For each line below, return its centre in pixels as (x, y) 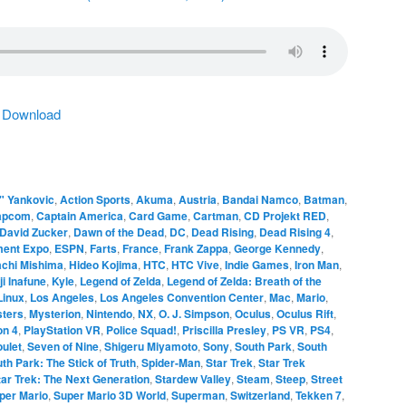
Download (31, 113)
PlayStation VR (62, 329)
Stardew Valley (193, 378)
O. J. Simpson (194, 313)
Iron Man (317, 264)
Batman (324, 199)
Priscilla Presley (224, 329)
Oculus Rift (305, 313)
